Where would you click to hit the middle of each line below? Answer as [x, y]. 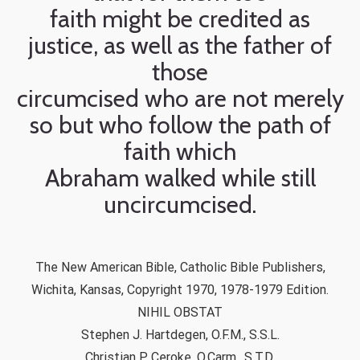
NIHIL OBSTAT [180, 312]
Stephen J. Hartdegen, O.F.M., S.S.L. [180, 335]
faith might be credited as [180, 19]
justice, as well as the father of [180, 45]
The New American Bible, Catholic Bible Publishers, [180, 267]
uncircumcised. [180, 205]
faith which [180, 151]
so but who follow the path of [180, 125]
